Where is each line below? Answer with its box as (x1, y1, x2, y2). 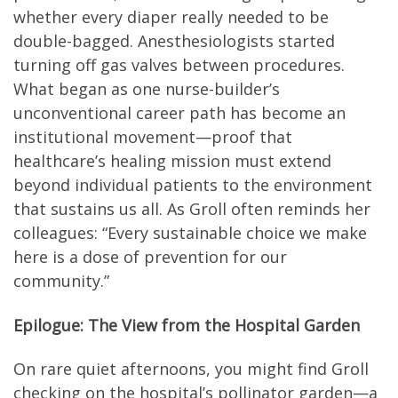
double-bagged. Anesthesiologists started (13, 30, 335, 52)
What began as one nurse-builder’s (13, 78, 280, 100)
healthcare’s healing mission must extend (13, 150, 331, 172)
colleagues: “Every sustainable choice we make (13, 222, 367, 244)
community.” (13, 270, 109, 292)
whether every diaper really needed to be (13, 6, 329, 28)
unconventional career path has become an (13, 102, 346, 124)
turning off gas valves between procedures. (13, 54, 345, 76)
